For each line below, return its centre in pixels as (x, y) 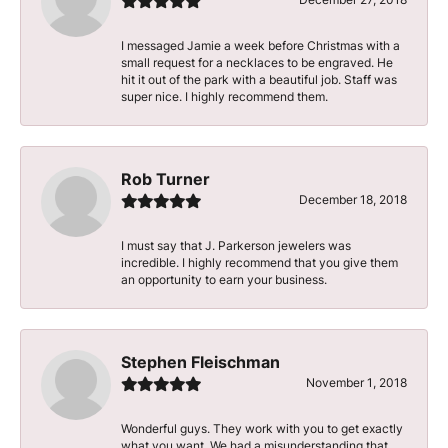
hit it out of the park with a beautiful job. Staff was (259, 79)
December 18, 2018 (353, 199)
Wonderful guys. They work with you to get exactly (262, 428)
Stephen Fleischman (200, 361)
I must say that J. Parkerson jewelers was (236, 245)
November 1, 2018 (356, 382)
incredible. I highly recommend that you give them (259, 262)
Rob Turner (165, 178)
